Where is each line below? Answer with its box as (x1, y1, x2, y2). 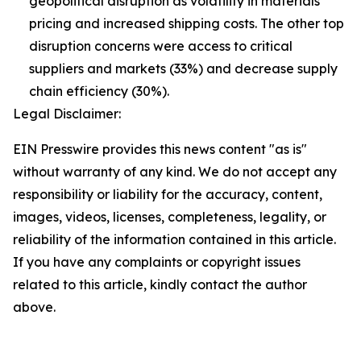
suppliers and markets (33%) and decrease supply (29, 60, 338, 77)
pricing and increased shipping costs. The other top (29, 15, 344, 31)
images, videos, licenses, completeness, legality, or (13, 209, 326, 225)
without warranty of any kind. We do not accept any (13, 164, 337, 180)
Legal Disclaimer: (13, 106, 121, 122)
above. (13, 299, 56, 315)
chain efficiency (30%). (29, 83, 169, 99)
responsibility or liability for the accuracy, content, (13, 186, 322, 202)
